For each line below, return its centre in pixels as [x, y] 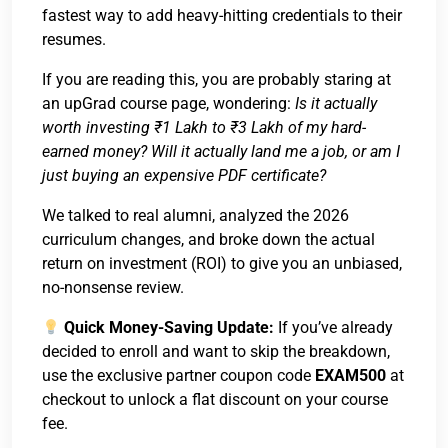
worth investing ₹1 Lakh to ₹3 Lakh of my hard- [204, 127]
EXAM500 [350, 375]
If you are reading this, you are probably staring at [216, 79]
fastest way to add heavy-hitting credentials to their [222, 15]
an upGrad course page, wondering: [168, 103]
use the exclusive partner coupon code [178, 375]
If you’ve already [334, 327]
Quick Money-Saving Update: [169, 327]
